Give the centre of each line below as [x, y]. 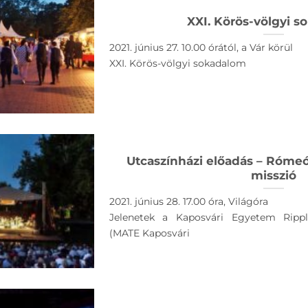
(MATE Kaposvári [149, 233]
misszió [274, 175]
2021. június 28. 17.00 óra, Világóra [188, 202]
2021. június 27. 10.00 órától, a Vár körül [201, 48]
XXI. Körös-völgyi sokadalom [177, 64]
